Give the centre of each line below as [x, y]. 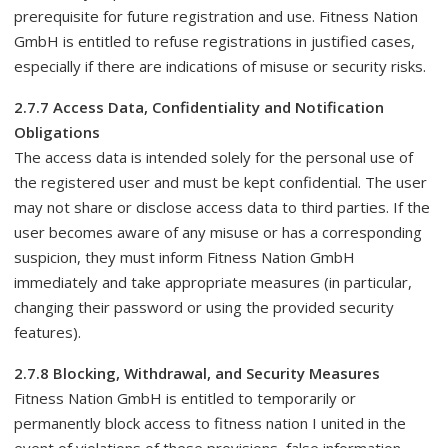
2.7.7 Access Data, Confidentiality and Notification [199, 107]
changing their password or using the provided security [204, 307]
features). [47, 332]
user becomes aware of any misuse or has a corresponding [218, 232]
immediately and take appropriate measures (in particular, [213, 282]
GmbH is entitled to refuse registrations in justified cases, [214, 41]
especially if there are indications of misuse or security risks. [220, 66]
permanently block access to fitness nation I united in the [210, 423]
